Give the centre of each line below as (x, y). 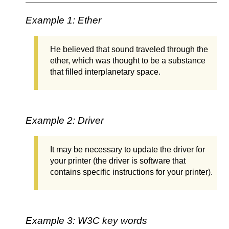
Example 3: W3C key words (86, 221)
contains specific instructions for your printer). (131, 172)
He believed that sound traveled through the (129, 50)
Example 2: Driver (65, 121)
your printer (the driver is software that (118, 161)
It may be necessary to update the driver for (128, 150)
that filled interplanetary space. (105, 72)
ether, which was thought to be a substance (128, 61)
